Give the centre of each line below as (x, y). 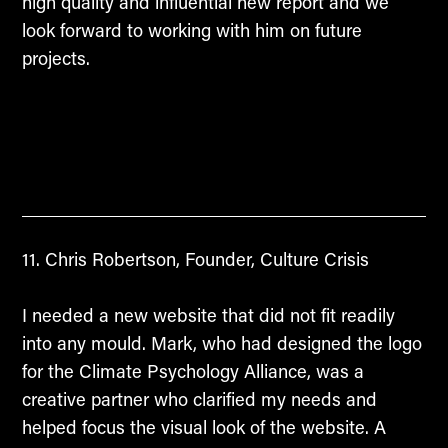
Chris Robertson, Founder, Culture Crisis (204, 258)
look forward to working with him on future (191, 29)
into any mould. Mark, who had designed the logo (221, 343)
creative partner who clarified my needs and (199, 399)
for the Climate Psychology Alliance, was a (192, 371)
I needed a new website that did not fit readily (208, 315)
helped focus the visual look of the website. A (203, 427)
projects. (55, 57)
